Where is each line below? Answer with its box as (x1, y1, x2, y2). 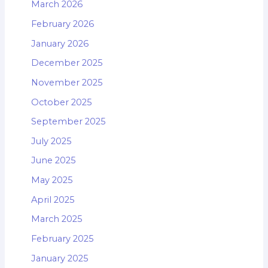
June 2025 (31, 155, 76, 166)
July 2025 (31, 135, 72, 147)
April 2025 (31, 194, 75, 205)
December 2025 (31, 57, 103, 69)
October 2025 (31, 96, 92, 108)
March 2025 (31, 214, 83, 225)
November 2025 (31, 77, 103, 88)
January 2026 (31, 38, 89, 49)
